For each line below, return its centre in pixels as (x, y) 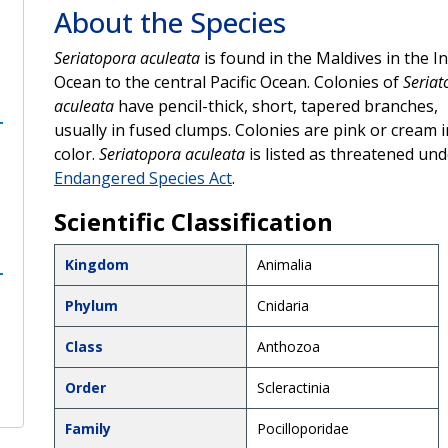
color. (76, 153)
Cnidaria (282, 305)
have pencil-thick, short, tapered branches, (275, 105)
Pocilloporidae (302, 428)
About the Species (169, 21)
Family (87, 428)
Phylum (91, 305)
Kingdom (96, 264)
